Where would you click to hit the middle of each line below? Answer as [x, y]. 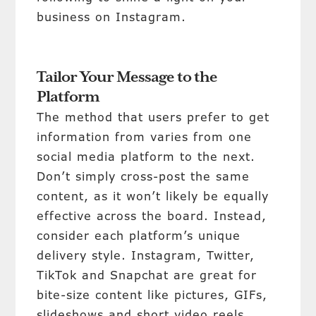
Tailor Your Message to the [127, 78]
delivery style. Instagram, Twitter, [146, 255]
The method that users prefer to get [153, 117]
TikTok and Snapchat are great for [147, 275]
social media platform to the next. [146, 157]
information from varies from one [145, 137]
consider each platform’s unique [139, 236]
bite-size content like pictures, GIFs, [152, 295]
